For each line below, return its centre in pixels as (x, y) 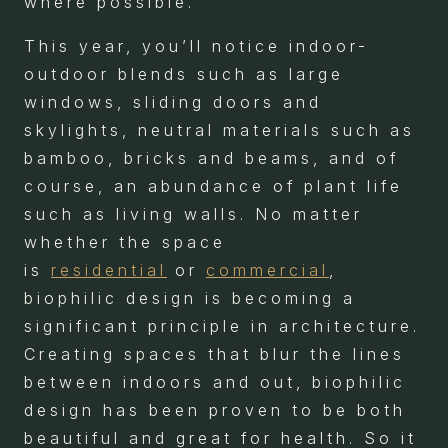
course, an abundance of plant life (213, 186)
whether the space (125, 242)
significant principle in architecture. (222, 326)
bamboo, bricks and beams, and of (211, 158)
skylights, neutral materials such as (219, 130)
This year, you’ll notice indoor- (196, 46)
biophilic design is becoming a (190, 298)
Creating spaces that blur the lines (214, 354)
